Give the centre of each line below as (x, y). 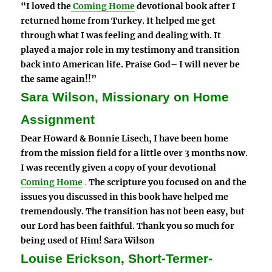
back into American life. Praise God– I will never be (131, 64)
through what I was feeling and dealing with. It (121, 35)
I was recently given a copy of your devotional (119, 167)
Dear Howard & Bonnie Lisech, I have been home (125, 138)
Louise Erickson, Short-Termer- (117, 258)
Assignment (58, 119)
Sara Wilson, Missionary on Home (125, 97)
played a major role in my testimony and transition (131, 49)
